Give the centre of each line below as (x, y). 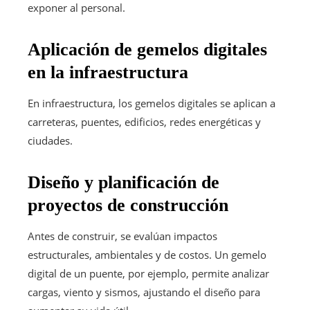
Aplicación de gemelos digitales (147, 49)
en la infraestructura (108, 72)
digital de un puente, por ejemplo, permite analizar (148, 273)
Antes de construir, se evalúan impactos (122, 236)
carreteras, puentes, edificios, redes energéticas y (144, 121)
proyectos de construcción (128, 205)
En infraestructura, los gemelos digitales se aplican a (152, 103)
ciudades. (50, 140)
